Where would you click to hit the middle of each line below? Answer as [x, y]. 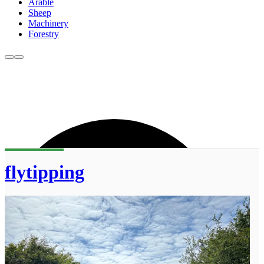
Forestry [44, 34]
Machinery [48, 24]
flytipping [44, 172]
